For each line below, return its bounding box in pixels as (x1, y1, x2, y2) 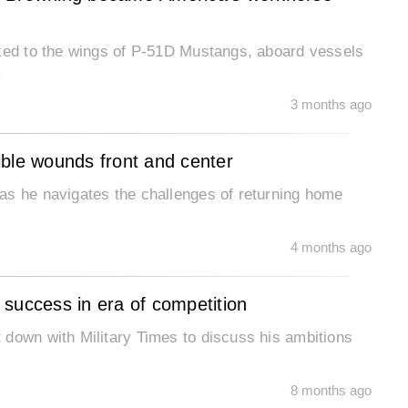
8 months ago (291, 382, 372, 398)
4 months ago (291, 240, 372, 255)
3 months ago (291, 97, 372, 112)
